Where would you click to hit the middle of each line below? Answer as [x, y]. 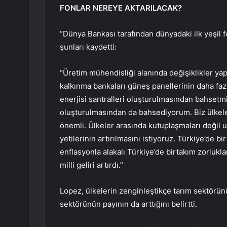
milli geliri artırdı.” [91, 165]
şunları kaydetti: [88, 47]
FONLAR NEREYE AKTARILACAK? [121, 8]
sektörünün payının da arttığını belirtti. [128, 204]
